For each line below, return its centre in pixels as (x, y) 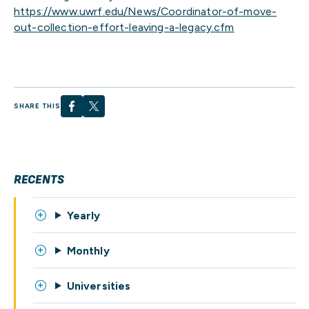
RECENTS (39, 179)
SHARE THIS (37, 106)
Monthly (88, 250)
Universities (99, 286)
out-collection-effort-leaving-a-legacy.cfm (124, 27)
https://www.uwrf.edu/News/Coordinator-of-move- (146, 11)
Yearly (83, 215)
